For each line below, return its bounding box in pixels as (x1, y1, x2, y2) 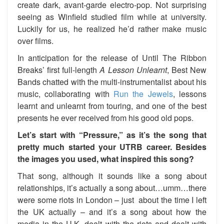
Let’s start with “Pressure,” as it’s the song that (17, 128, 206, 140)
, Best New (166, 63, 207, 75)
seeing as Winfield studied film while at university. (17, 10, 206, 22)
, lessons (172, 87, 207, 99)
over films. (17, 34, 53, 46)
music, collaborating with (17, 87, 113, 99)
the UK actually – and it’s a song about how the (17, 205, 206, 217)
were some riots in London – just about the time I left (17, 193, 206, 205)
